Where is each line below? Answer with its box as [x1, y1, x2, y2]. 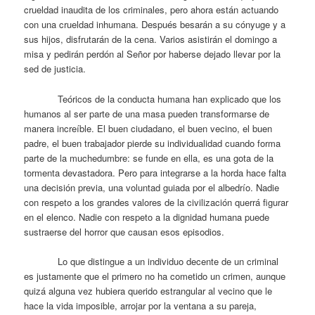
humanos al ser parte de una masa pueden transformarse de [24, 106, 270, 120]
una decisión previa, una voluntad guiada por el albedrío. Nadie [24, 180, 280, 194]
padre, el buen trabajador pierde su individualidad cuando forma [24, 136, 281, 150]
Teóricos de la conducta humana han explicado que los [24, 91, 282, 105]
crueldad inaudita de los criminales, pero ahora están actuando [24, 3, 279, 17]
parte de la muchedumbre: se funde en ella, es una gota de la [24, 150, 274, 165]
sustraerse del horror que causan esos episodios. [24, 224, 225, 238]
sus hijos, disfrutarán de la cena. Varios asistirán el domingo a [24, 32, 278, 46]
